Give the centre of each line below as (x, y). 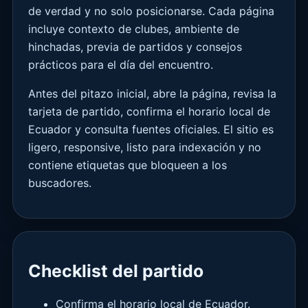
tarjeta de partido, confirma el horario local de (149, 111)
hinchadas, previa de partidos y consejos (135, 46)
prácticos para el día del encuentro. (121, 64)
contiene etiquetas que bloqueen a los (128, 165)
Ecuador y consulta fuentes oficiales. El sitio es (151, 129)
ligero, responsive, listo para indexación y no (145, 147)
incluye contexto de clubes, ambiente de (134, 29)
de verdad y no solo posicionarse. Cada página (151, 11)
